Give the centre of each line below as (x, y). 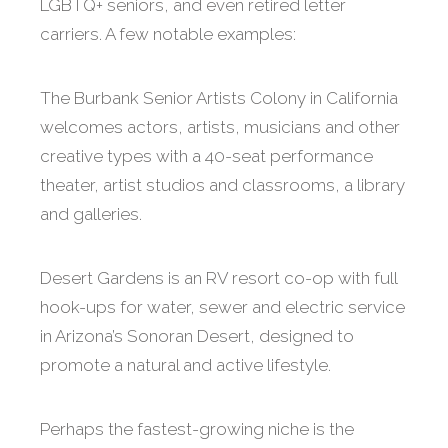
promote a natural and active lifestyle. (185, 365)
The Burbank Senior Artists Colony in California (219, 98)
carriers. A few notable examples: (168, 34)
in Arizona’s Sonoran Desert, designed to (197, 336)
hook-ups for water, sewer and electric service (222, 307)
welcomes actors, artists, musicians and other (220, 127)
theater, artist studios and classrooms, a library (222, 185)
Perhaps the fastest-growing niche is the (197, 429)
